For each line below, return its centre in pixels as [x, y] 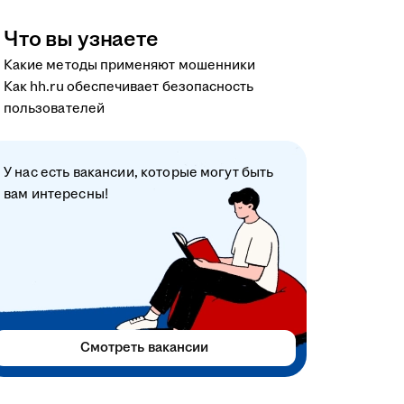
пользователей [54, 108]
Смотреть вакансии [144, 347]
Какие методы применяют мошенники [130, 65]
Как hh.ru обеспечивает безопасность [129, 87]
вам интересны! [56, 194]
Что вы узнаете [81, 39]
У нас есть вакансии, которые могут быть [139, 172]
